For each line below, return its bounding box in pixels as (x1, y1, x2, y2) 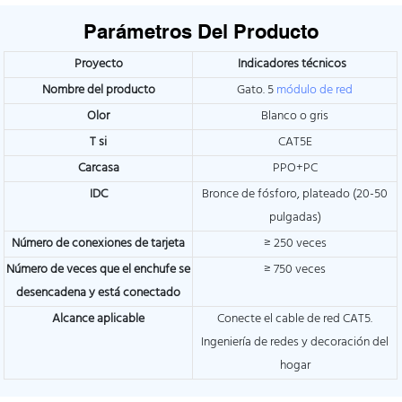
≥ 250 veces (263, 233, 327, 255)
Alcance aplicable (52, 309, 145, 330)
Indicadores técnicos (238, 54, 350, 75)
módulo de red (276, 80, 354, 101)
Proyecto (74, 54, 123, 75)
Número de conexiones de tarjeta (12, 233, 186, 255)
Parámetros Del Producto (83, 21, 319, 44)
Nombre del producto (41, 80, 155, 101)
